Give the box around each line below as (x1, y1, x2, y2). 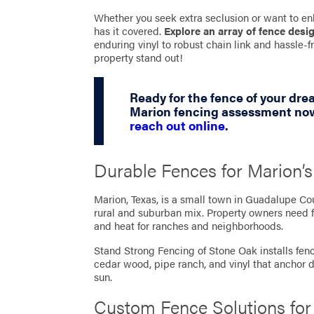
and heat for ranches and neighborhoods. (94, 218, 284, 234)
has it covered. (94, 22, 165, 39)
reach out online (129, 116, 225, 135)
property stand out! (94, 49, 184, 65)
